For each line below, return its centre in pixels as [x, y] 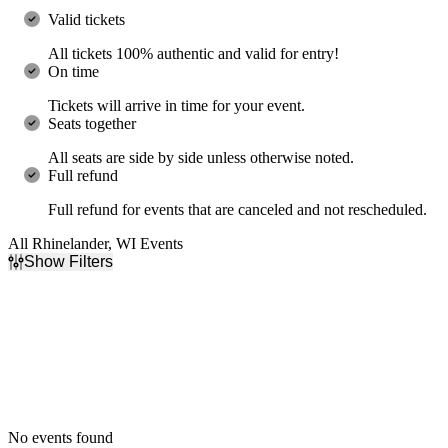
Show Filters [68, 261]
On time [73, 71]
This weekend [92, 349]
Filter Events [48, 279]
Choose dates [90, 385]
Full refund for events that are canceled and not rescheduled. [237, 209]
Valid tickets [86, 19]
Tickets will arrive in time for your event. [176, 105]
